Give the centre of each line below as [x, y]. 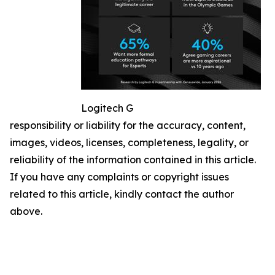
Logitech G [107, 108]
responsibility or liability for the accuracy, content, [128, 126]
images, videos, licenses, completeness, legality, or [129, 143]
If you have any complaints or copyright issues [119, 177]
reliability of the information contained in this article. [133, 160]
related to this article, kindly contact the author [122, 194]
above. [26, 211]
